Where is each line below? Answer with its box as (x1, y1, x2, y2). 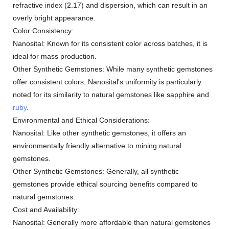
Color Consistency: (13, 27, 74, 35)
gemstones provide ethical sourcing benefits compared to (13, 180, 198, 188)
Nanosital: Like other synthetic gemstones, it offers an (13, 129, 186, 137)
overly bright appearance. (13, 14, 96, 22)
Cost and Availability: (13, 205, 79, 214)
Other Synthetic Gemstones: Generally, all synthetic (13, 167, 179, 175)
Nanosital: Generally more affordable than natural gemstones (13, 218, 211, 226)
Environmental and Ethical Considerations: (13, 116, 150, 124)
